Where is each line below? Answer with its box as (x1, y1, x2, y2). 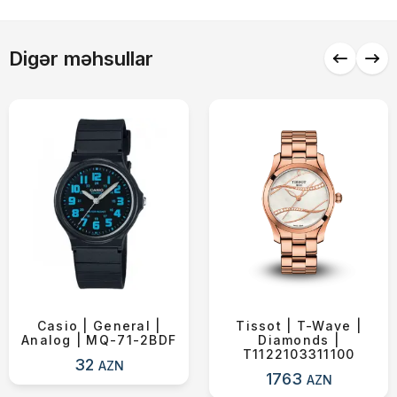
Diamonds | (258, 332, 339, 347)
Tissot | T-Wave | (236, 318, 362, 333)
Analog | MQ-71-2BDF (21, 332, 177, 347)
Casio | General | (36, 318, 161, 333)
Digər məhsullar (9, 46, 154, 70)
